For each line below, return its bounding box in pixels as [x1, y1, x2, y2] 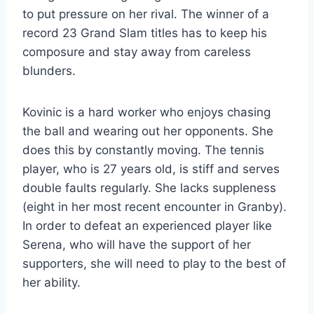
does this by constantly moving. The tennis [22, 142, 264, 157]
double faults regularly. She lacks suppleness [22, 180, 276, 195]
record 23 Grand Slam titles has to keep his [22, 25, 267, 40]
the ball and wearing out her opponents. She [22, 123, 273, 138]
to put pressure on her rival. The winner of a [22, 6, 269, 21]
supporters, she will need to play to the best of [22, 256, 286, 271]
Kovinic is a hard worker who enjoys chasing [22, 104, 271, 119]
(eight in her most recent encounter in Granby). [22, 199, 287, 214]
